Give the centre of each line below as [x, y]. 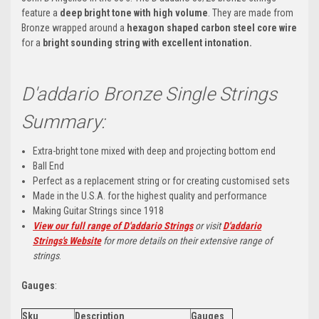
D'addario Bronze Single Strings [149, 94]
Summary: [63, 122]
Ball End [49, 166]
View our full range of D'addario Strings [113, 226]
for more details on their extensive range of [187, 241]
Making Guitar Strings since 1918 [99, 211]
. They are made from [251, 13]
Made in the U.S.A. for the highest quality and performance [150, 196]
